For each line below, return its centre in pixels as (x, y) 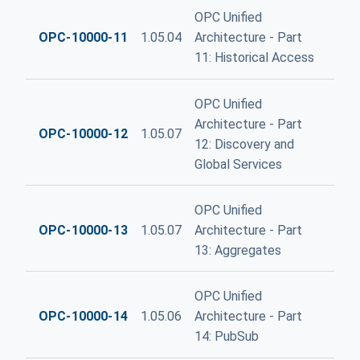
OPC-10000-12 (83, 134)
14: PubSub (226, 336)
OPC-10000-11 (83, 38)
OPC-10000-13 (83, 230)
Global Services (238, 164)
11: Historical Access (254, 58)
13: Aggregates (237, 250)
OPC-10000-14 (83, 316)
